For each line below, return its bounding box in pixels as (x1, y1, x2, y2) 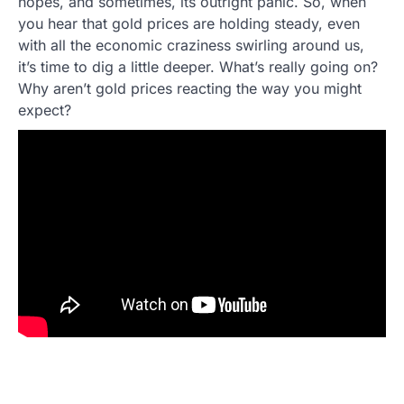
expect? (18, 101, 71, 120)
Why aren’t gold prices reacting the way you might (18, 79, 362, 98)
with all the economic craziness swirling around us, (18, 36, 364, 55)
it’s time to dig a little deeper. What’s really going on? (18, 58, 378, 77)
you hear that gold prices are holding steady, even (18, 14, 360, 33)
